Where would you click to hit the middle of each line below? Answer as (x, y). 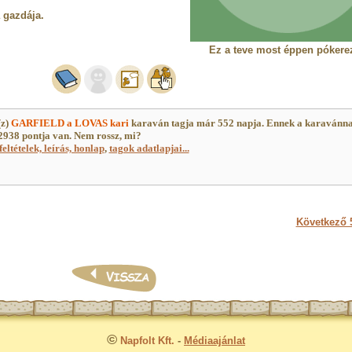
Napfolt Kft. (147, 341)
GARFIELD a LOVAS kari (70, 123)
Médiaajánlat (214, 341)
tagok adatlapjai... (149, 148)
